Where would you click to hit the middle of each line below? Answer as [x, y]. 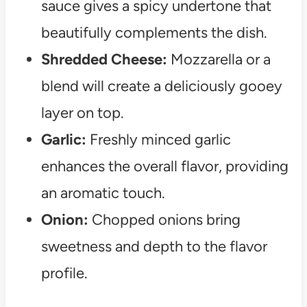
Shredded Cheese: [104, 59]
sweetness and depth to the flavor [154, 246]
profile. [64, 273]
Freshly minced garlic [158, 139]
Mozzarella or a [219, 59]
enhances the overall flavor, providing [164, 166]
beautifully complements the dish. [154, 32]
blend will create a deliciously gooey [161, 86]
